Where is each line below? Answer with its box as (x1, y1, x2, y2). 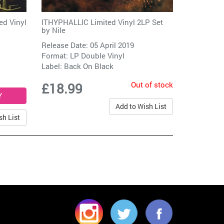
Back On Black (64, 61, 114, 71)
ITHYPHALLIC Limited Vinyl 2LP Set (41, 17, 163, 27)
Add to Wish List (115, 101, 166, 111)
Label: (41, 61, 64, 71)
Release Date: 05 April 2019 (41, 40, 134, 50)
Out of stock (130, 79, 173, 90)
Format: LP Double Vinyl (41, 50, 125, 61)
